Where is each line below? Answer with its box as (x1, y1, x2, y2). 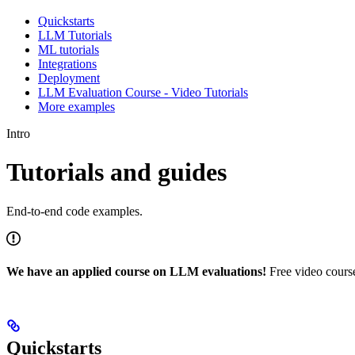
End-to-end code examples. (6, 204, 143, 218)
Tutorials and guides (6, 158, 227, 187)
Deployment (38, 71, 100, 85)
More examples (38, 99, 115, 113)
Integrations (38, 56, 97, 71)
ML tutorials (38, 42, 99, 56)
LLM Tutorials (38, 28, 112, 42)
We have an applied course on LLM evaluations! (6, 264, 266, 278)
